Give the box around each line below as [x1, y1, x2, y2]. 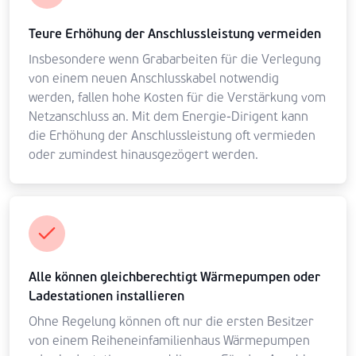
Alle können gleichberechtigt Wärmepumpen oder [29, 269, 320, 285]
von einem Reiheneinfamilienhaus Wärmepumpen [29, 333, 310, 348]
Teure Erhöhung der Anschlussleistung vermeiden [29, 26, 321, 42]
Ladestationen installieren [29, 288, 184, 304]
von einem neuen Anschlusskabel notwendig [29, 71, 279, 86]
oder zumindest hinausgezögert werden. [29, 147, 258, 162]
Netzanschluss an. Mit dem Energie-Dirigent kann [29, 109, 308, 124]
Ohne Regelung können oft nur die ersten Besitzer [29, 314, 314, 329]
